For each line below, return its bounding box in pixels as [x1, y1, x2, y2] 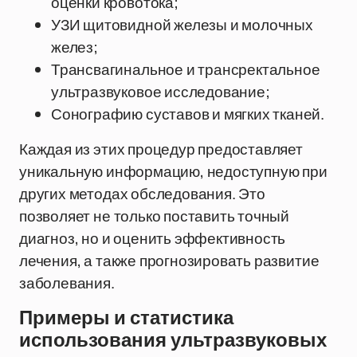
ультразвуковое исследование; [51, 81, 270, 102]
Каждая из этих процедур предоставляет [19, 139, 303, 159]
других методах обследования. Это [19, 183, 265, 204]
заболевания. [19, 273, 115, 293]
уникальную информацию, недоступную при [19, 161, 328, 182]
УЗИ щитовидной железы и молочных [51, 14, 313, 35]
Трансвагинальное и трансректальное [51, 59, 320, 80]
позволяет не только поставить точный [19, 206, 290, 226]
